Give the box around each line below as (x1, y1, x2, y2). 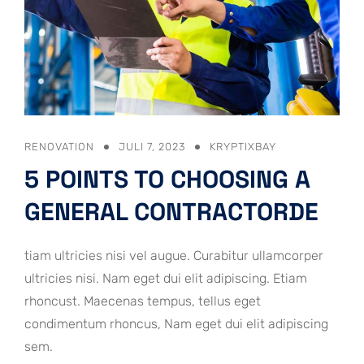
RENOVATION (24, 141, 94, 154)
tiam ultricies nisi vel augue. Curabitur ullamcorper (24, 248, 323, 264)
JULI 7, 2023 (119, 141, 185, 154)
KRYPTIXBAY (210, 141, 276, 154)
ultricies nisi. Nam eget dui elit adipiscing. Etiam (24, 271, 307, 287)
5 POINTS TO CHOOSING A (24, 163, 310, 196)
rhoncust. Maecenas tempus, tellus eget (24, 293, 261, 310)
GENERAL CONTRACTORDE (24, 196, 318, 228)
